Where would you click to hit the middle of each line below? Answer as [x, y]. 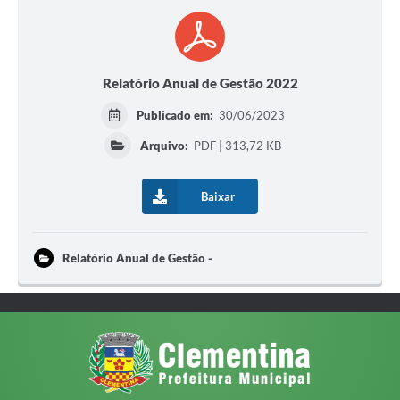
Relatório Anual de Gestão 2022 [200, 83]
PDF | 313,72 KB [237, 146]
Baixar [218, 197]
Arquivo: [165, 146]
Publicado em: [177, 116]
